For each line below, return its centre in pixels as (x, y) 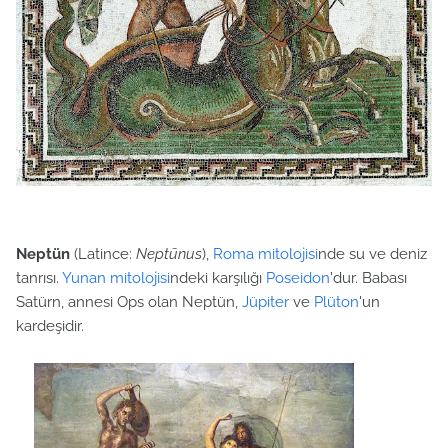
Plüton (336, 301)
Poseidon (298, 277)
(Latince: (103, 253)
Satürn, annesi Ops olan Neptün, (129, 301)
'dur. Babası (368, 277)
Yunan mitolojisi (116, 277)
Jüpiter (267, 301)
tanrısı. (39, 277)
